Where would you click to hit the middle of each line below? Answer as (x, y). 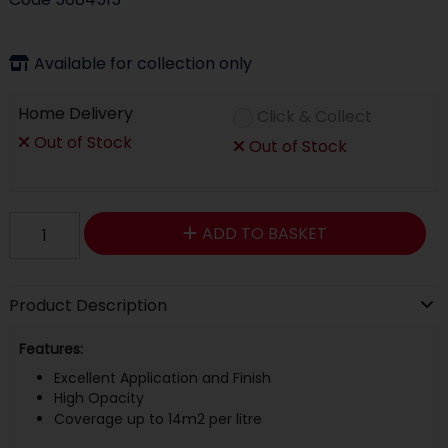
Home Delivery (75, 113)
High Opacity (98, 398)
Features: (50, 348)
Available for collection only (142, 63)
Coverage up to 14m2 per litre (157, 418)
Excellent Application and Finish (162, 377)
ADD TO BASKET (264, 233)
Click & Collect (314, 117)
